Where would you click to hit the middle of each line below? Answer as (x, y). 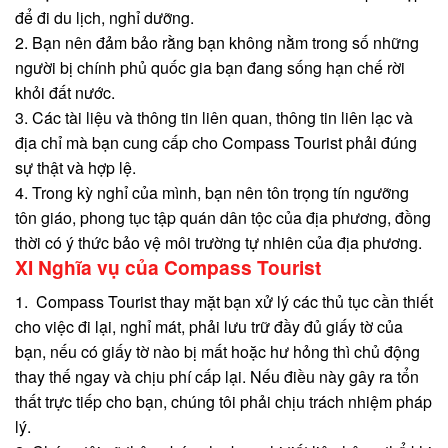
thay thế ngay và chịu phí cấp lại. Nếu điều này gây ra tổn (217, 376)
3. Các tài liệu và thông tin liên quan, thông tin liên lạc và (214, 118)
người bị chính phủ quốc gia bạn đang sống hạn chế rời (210, 68)
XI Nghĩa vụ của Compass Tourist (168, 267)
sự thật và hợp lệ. (75, 168)
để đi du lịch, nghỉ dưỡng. (104, 18)
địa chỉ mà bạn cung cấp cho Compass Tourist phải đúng (216, 143)
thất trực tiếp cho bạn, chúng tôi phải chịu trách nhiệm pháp (223, 401)
